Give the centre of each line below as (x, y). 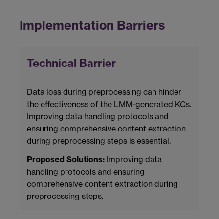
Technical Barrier (71, 63)
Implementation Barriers (92, 25)
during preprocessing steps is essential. (99, 141)
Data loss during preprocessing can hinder (104, 92)
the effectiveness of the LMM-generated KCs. (109, 104)
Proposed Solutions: (66, 159)
